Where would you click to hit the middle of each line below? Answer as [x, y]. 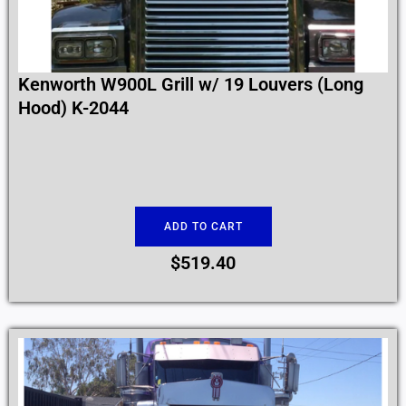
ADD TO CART [203, 227]
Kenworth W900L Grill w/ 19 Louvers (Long [191, 85]
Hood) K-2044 [73, 108]
